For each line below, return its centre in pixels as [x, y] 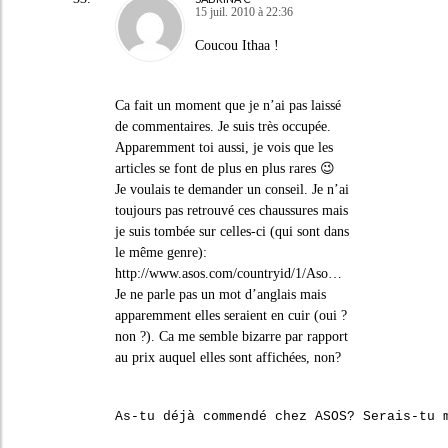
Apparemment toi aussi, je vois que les [223, 147]
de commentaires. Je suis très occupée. [222, 126]
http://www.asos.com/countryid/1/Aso [221, 273]
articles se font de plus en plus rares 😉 [224, 168]
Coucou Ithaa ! [236, 45]
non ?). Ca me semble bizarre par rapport [231, 336]
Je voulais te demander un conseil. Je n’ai [231, 189]
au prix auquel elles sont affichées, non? [227, 357]
